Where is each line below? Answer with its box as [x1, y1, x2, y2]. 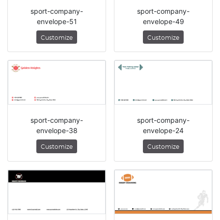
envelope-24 [143, 126, 184, 135]
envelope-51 [36, 17, 77, 26]
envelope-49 [142, 17, 184, 26]
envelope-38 [36, 126, 78, 135]
